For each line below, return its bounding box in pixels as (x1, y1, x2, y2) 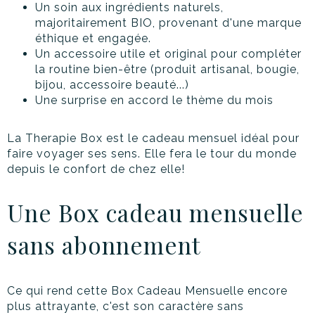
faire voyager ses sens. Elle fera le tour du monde (7, 147, 297, 161)
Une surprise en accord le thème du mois (35, 94, 274, 108)
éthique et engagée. (35, 32, 151, 46)
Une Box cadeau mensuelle (7, 197, 304, 229)
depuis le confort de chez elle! (7, 162, 185, 176)
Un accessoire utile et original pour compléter (35, 47, 302, 61)
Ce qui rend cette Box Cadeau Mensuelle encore (7, 284, 288, 298)
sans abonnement (7, 229, 201, 261)
